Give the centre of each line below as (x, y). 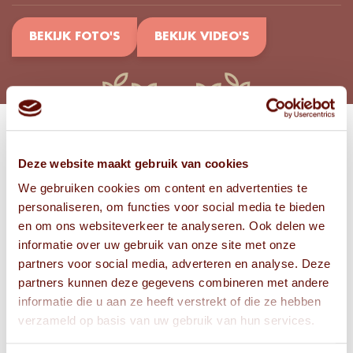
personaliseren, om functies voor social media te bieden (172, 207)
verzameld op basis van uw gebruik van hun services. (167, 321)
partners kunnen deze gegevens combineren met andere (174, 283)
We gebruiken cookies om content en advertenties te (163, 188)
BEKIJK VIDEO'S (202, 37)
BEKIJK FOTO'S (74, 37)
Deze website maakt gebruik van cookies (134, 163)
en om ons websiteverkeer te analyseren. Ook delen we (171, 226)
